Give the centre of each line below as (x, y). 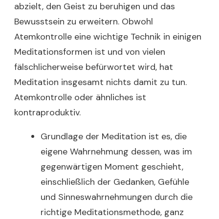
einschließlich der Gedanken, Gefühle (115, 182)
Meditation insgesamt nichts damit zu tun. (100, 82)
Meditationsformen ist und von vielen (90, 52)
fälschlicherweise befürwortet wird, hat (94, 67)
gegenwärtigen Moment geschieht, (112, 167)
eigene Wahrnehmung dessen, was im (116, 152)
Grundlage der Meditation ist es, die (114, 136)
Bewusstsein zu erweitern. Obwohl (84, 22)
